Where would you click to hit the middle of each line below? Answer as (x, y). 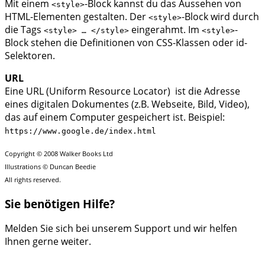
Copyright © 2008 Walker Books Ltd (59, 153)
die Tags (24, 29)
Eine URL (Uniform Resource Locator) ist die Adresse (122, 91)
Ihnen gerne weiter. (48, 242)
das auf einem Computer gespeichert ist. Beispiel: (115, 117)
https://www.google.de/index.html (80, 131)
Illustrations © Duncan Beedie (50, 166)
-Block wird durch (220, 16)
